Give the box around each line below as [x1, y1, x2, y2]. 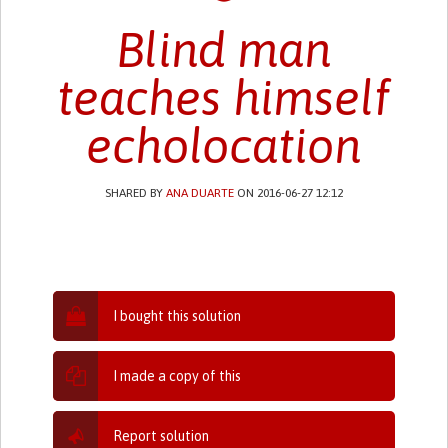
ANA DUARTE [165, 185, 234, 200]
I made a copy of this [113, 367, 242, 384]
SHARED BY [104, 185, 166, 200]
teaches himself [57, 69, 391, 125]
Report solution [113, 427, 210, 444]
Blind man [116, 21, 332, 77]
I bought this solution [113, 307, 242, 324]
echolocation [86, 117, 362, 173]
